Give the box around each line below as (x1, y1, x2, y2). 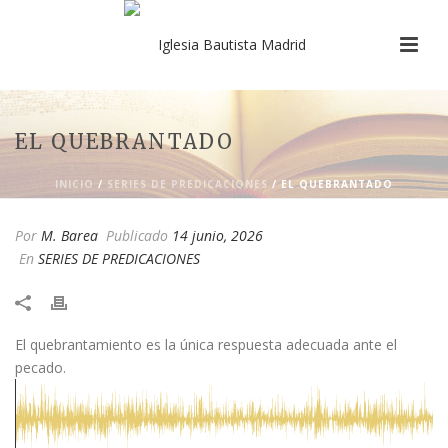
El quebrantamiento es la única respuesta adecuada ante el (15, 335, 397, 354)
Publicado (102, 226, 172, 245)
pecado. (15, 358, 66, 377)
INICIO (55, 177, 94, 191)
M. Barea (41, 226, 98, 245)
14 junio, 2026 (172, 226, 263, 245)
